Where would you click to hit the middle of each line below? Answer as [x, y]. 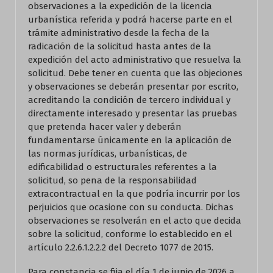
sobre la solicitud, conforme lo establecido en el [130, 234]
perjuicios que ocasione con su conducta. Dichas [131, 207]
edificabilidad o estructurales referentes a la [122, 167]
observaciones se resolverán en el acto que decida [135, 221]
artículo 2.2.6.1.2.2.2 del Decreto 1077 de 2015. [121, 247]
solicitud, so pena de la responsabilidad [112, 180]
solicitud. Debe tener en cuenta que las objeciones [135, 73]
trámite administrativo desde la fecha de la [119, 33]
